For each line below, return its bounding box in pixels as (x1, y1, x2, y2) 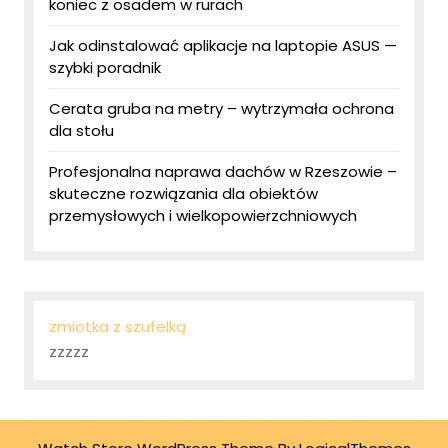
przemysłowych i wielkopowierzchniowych (49, 205, 357, 227)
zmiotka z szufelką (49, 316, 186, 338)
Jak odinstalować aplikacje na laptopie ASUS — (49, 35, 397, 57)
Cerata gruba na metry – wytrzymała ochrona (49, 98, 394, 120)
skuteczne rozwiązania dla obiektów (49, 183, 318, 205)
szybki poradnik (49, 57, 161, 79)
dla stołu (49, 120, 114, 142)
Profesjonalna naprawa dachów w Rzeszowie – (49, 161, 397, 183)
